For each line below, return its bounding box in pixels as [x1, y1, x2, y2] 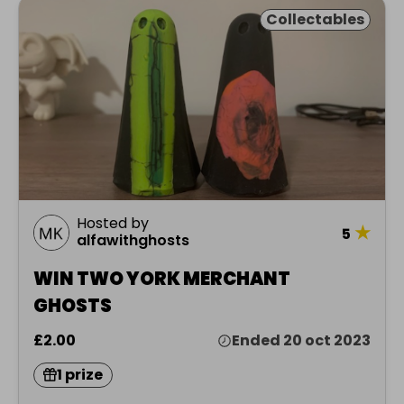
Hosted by [77, 212, 149, 234]
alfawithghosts [77, 229, 189, 251]
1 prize [57, 363, 103, 385]
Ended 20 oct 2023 [232, 329, 371, 351]
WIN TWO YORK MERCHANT [33, 265, 290, 291]
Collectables [266, 9, 364, 31]
